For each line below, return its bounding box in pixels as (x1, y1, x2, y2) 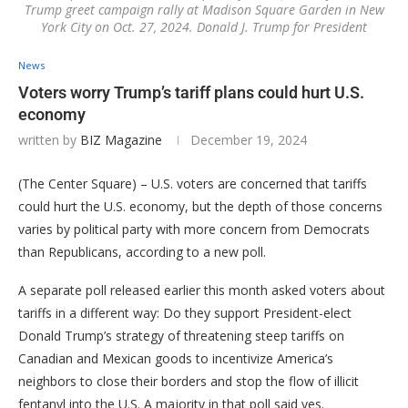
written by (18, 131, 80, 149)
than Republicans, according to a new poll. (18, 243, 266, 261)
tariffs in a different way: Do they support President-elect (18, 304, 352, 322)
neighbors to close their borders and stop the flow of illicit (18, 372, 359, 391)
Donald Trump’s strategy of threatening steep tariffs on (18, 327, 344, 345)
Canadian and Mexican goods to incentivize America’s (18, 350, 333, 368)
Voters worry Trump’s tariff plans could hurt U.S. (18, 83, 364, 103)
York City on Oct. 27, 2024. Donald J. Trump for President (41, 18, 367, 36)
